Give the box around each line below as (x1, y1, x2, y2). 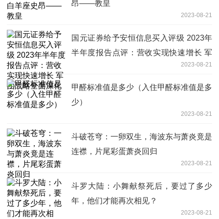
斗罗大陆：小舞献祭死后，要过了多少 (71, 181, 212, 190)
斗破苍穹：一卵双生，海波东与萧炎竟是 (71, 132, 212, 141)
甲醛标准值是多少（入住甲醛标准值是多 (71, 83, 212, 91)
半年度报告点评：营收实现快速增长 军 (71, 48, 212, 57)
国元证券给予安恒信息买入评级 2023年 (71, 33, 212, 42)
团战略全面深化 (71, 63, 126, 71)
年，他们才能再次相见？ (71, 196, 157, 205)
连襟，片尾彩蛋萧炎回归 (71, 147, 157, 155)
